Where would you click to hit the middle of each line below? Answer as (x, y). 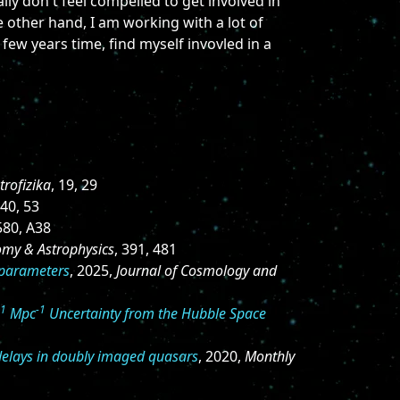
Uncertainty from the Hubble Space (156, 313)
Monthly (270, 356)
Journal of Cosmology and (196, 271)
